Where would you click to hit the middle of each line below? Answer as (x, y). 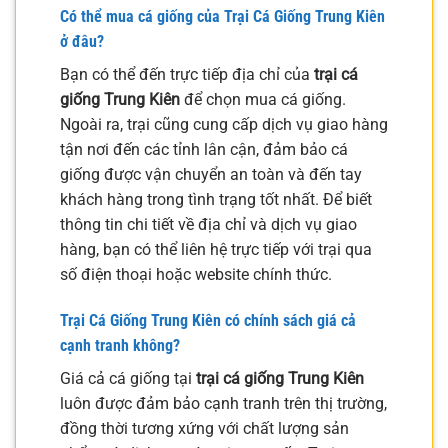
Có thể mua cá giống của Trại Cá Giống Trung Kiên (222, 16)
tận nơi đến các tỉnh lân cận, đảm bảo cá (204, 149)
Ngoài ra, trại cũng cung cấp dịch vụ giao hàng (224, 124)
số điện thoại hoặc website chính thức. (196, 274)
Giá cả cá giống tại (128, 378)
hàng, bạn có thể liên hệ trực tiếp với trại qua (216, 249)
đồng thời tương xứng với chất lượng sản (204, 428)
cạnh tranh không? (120, 345)
